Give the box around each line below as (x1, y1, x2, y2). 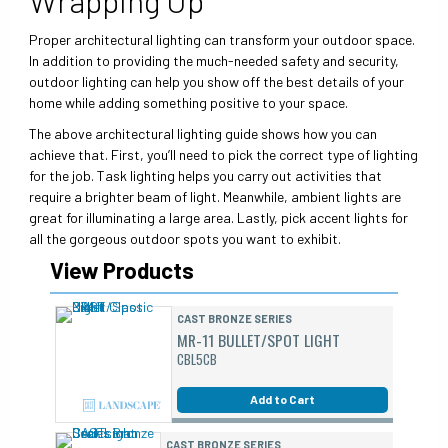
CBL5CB (176, 348, 217, 369)
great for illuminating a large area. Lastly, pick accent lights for (29, 208, 409, 226)
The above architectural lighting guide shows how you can (29, 124, 378, 142)
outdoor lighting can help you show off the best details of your (29, 73, 405, 91)
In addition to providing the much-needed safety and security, (29, 52, 400, 70)
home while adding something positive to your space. (29, 94, 349, 112)
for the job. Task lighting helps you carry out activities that (29, 166, 383, 184)
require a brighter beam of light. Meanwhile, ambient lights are (29, 187, 402, 205)
